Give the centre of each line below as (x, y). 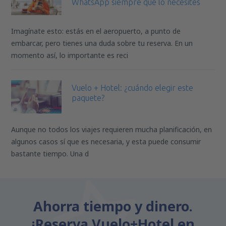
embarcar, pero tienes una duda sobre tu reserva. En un (102, 43)
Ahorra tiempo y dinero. (113, 206)
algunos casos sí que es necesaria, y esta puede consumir (106, 142)
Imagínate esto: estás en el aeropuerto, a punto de (96, 31)
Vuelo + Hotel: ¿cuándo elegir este (133, 88)
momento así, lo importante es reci (70, 55)
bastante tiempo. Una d (50, 154)
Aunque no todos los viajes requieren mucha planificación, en (112, 130)
